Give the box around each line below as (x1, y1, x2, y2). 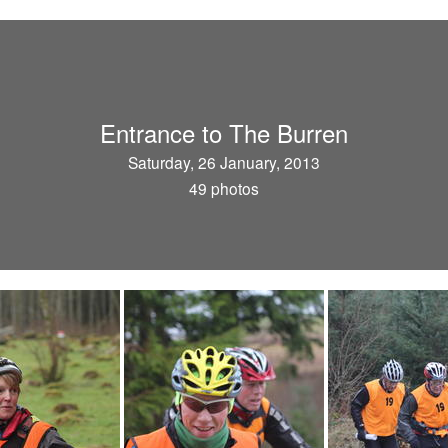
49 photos (189, 177, 259, 199)
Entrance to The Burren (100, 115, 348, 150)
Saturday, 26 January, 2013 (128, 151, 320, 173)
